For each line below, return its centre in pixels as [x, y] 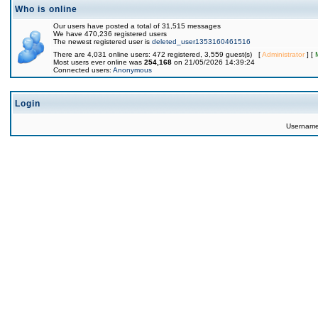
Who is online [46, 9]
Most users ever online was [99, 62]
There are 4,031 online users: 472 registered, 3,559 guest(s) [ [158, 54]
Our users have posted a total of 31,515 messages [137, 26]
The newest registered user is [103, 42]
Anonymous [132, 70]
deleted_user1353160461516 [201, 42]
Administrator [283, 54]
